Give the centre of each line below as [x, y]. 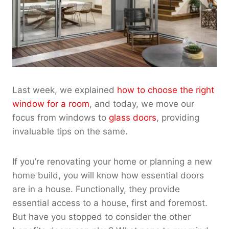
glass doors [133, 117]
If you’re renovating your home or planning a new [112, 161]
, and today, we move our [142, 104]
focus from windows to [61, 117]
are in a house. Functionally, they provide [96, 189]
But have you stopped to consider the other [101, 216]
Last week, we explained [65, 90]
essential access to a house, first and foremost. [110, 203]
